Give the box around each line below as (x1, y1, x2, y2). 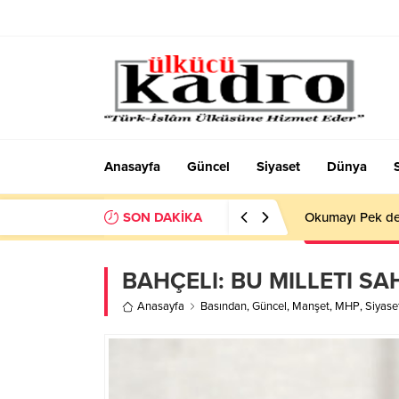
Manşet (292, 299, 330, 313)
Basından (200, 299, 247, 313)
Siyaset (256, 159, 300, 175)
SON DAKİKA (123, 209, 202, 225)
